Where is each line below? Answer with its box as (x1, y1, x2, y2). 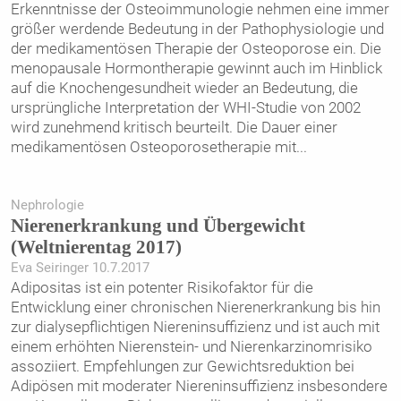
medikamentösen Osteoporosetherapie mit (10, 138, 296, 157)
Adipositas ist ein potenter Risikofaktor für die (10, 277, 313, 296)
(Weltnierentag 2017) (10, 236, 182, 257)
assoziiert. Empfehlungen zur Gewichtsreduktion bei (10, 356, 354, 375)
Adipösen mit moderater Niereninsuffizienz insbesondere (10, 376, 388, 395)
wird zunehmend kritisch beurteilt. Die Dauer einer (10, 118, 337, 137)
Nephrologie (10, 196, 84, 213)
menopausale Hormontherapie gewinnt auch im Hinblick (10, 59, 382, 78)
